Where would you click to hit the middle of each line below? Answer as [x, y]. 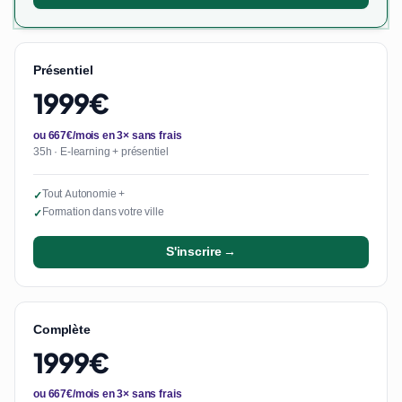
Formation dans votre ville [103, 211]
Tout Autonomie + [83, 193]
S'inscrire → [201, 252]
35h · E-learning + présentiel [101, 151]
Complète [62, 329]
